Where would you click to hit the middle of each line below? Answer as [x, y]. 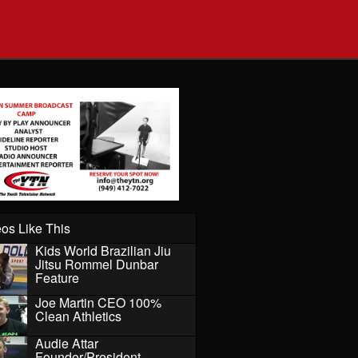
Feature [57, 277]
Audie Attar [66, 343]
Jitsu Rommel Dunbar [96, 264]
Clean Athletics [78, 316]
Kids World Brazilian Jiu [103, 250]
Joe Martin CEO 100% [98, 302]
